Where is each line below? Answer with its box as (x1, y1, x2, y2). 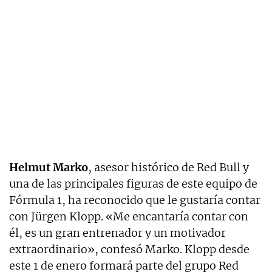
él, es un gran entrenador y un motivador (9, 225, 226, 240)
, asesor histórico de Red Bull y (88, 160, 249, 174)
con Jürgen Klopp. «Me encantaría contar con (9, 209, 248, 223)
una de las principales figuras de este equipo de (9, 176, 257, 191)
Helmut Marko (9, 160, 88, 174)
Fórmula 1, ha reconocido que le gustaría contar (9, 192, 260, 207)
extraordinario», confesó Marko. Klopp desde (9, 242, 250, 256)
